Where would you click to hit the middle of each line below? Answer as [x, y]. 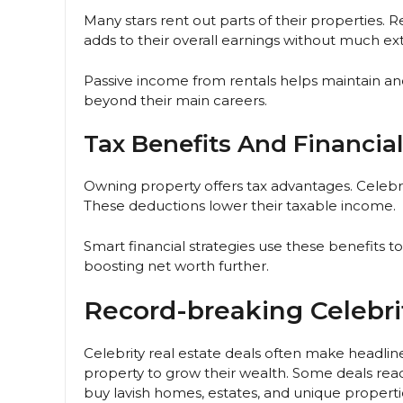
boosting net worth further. [176, 265]
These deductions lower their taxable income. [240, 206]
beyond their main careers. [175, 100]
